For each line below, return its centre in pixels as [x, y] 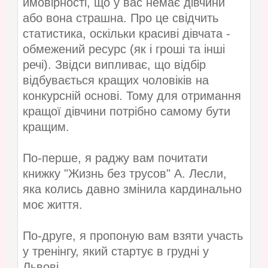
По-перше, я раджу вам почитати [115, 158]
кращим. [46, 127]
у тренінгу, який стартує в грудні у [115, 252]
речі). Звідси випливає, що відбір [114, 65]
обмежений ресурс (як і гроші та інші [124, 49]
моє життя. [52, 205]
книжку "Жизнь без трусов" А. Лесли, [124, 174]
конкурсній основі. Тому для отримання [132, 96]
